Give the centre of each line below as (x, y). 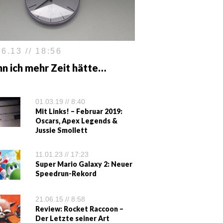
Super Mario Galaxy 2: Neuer (84, 164)
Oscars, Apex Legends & (76, 121)
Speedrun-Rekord (66, 173)
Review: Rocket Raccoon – (79, 209)
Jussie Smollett (61, 130)
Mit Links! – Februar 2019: (79, 111)
